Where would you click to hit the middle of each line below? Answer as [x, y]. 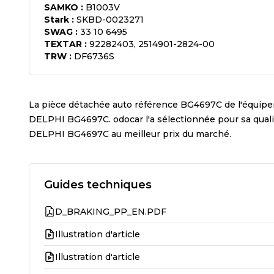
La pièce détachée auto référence [105, 104]
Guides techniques [98, 184]
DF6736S [94, 56]
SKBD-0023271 [110, 19]
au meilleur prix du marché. [170, 134]
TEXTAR [63, 44]
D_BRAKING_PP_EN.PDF [111, 211]
